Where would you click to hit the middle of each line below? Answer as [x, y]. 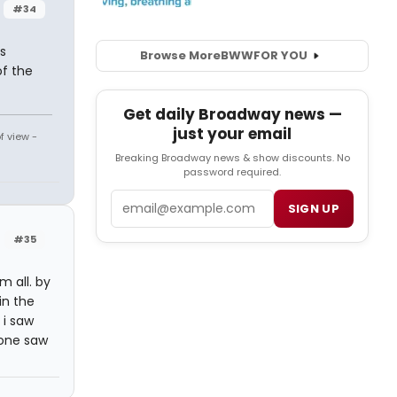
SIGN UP [313, 209]
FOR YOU [280, 56]
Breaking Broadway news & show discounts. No [232, 158]
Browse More [180, 56]
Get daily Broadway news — [232, 115]
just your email [232, 134]
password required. [232, 172]
